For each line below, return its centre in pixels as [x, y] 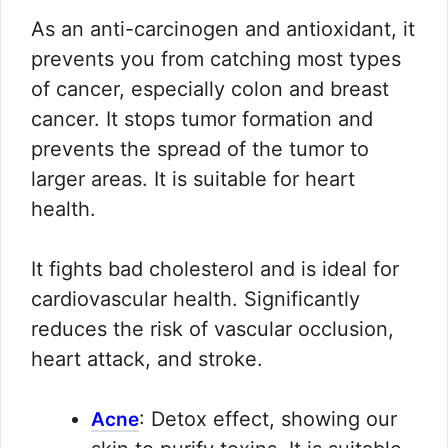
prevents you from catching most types [216, 59]
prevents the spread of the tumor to [200, 149]
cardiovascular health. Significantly [195, 299]
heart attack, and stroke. [147, 359]
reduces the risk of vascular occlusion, [212, 329]
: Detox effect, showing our [268, 419]
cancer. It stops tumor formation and [202, 119]
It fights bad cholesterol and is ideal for [215, 269]
